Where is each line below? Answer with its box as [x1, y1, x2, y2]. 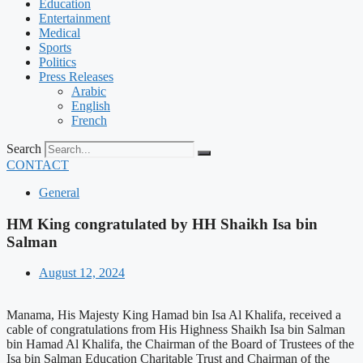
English [71, 99, 110, 113]
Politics [39, 55, 76, 69]
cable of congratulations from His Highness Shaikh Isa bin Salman [6, 322, 345, 337]
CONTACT [6, 158, 69, 172]
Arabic [71, 84, 106, 98]
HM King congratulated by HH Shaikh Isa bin [6, 215, 318, 233]
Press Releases [39, 70, 113, 83]
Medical [39, 26, 80, 40]
